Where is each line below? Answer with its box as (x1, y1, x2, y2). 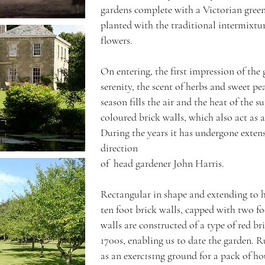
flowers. (101, 34, 132, 47)
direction (101, 141, 138, 154)
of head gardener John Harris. (101, 157, 224, 170)
